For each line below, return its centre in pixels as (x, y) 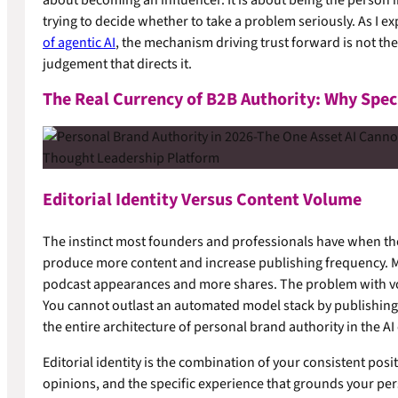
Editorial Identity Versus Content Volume (202, 199)
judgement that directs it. (117, 64)
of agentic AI (79, 42)
